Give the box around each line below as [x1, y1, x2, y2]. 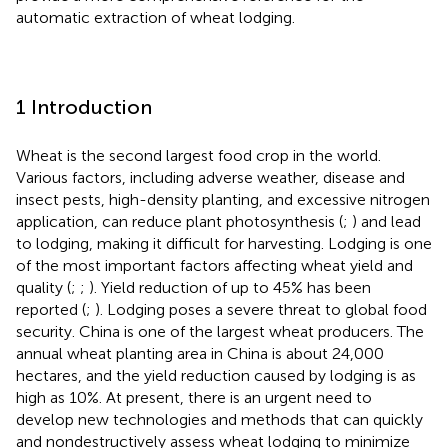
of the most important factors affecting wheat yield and [16, 255, 413, 275]
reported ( [16, 299, 86, 319]
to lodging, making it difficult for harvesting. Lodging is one [16, 233, 432, 253]
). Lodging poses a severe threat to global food [95, 299, 427, 319]
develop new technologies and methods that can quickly [16, 409, 423, 429]
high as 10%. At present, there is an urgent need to [16, 387, 372, 407]
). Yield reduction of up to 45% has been [89, 277, 371, 297]
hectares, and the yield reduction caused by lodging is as [16, 365, 416, 385]
